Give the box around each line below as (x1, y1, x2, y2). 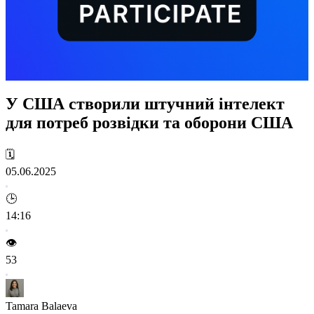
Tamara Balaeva (6, 299, 77, 312)
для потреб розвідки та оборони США (6, 113, 293, 132)
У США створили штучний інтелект (6, 94, 285, 113)
